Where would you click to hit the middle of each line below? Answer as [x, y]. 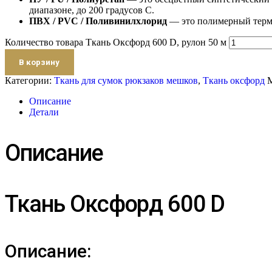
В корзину [39, 63]
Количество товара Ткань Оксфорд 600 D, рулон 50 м [116, 42]
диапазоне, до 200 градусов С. [92, 10]
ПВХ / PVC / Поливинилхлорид [98, 21]
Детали [44, 112]
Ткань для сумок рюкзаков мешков [126, 81]
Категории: [29, 81]
